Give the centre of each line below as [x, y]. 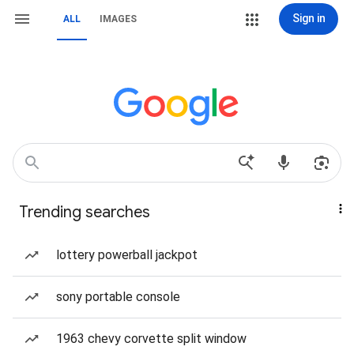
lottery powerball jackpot [127, 255]
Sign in [309, 18]
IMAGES [118, 19]
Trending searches [85, 212]
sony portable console [118, 297]
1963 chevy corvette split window [151, 339]
